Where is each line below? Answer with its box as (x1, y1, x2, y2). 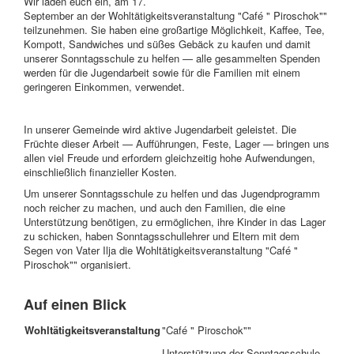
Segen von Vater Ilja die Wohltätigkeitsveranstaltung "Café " (24, 243, 298, 258)
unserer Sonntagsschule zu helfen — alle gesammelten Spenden (24, 51, 320, 66)
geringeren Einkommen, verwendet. (24, 79, 185, 94)
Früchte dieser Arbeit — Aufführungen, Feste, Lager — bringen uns (24, 136, 330, 151)
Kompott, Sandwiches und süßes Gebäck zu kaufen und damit (24, 36, 311, 51)
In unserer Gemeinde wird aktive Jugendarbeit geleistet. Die (24, 122, 296, 137)
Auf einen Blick (24, 294, 126, 314)
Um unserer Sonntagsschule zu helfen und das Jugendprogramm (24, 186, 320, 201)
